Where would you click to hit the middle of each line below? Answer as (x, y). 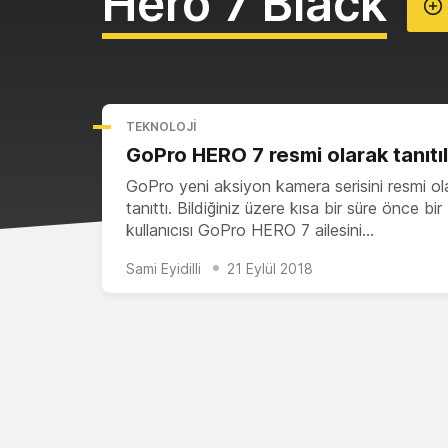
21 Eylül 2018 (270, 268)
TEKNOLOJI (161, 126)
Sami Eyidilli (163, 268)
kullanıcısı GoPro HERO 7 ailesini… (250, 230)
